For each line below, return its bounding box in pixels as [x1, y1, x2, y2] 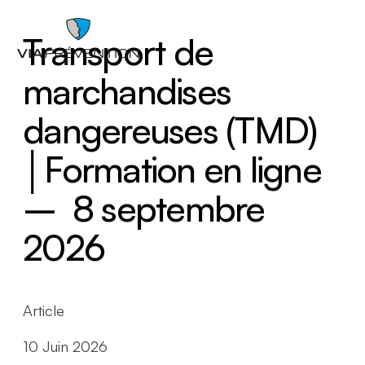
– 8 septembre [23, 186, 265, 231]
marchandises [23, 68, 231, 113]
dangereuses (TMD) [23, 108, 317, 152]
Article [23, 301, 65, 319]
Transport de [23, 29, 213, 74]
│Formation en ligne [23, 147, 321, 191]
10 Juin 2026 [23, 337, 108, 356]
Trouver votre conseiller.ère [62, 253, 243, 270]
